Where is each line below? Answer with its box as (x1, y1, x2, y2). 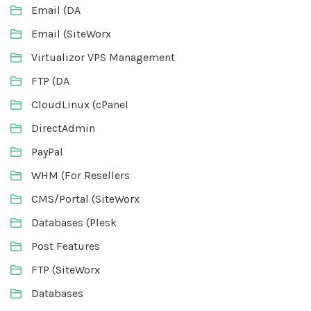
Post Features (31, 239, 100, 253)
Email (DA (31, 3, 81, 17)
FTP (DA (31, 74, 69, 88)
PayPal (31, 145, 63, 159)
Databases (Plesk (31, 216, 117, 230)
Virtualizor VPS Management (31, 51, 175, 65)
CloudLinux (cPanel (31, 98, 128, 112)
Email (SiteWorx (31, 27, 111, 41)
